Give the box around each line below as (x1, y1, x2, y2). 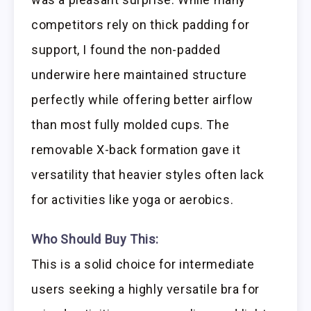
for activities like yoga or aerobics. (31, 192, 234, 208)
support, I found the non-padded (31, 42, 221, 58)
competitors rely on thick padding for (31, 17, 250, 33)
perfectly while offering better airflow (31, 92, 253, 108)
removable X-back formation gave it (31, 142, 241, 158)
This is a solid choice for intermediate (31, 257, 255, 272)
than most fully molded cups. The (31, 117, 230, 133)
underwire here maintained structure (31, 67, 248, 83)
